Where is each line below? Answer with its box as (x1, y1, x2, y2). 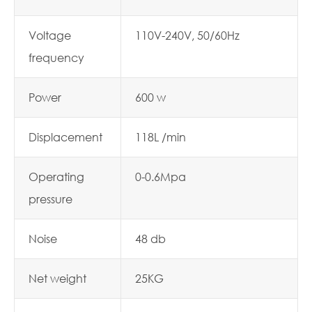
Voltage (29, 28, 71, 42)
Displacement (29, 130, 102, 144)
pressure (29, 192, 72, 206)
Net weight (29, 271, 86, 286)
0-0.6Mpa (135, 169, 186, 184)
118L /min (135, 130, 186, 144)
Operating (29, 169, 84, 184)
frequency (29, 50, 84, 65)
